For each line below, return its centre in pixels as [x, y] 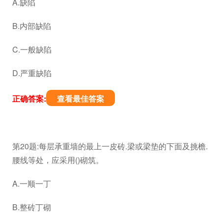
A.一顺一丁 [32, 183]
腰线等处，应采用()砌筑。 [58, 160]
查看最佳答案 [81, 98]
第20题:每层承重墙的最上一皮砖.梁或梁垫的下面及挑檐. [110, 146]
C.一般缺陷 [32, 49]
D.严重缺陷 [32, 73]
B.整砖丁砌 [32, 207]
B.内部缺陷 [32, 26]
